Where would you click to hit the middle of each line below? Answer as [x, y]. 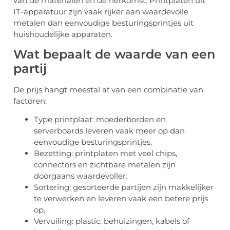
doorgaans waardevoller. [81, 176]
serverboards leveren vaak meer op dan [109, 131]
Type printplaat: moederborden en [100, 120]
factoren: [30, 101]
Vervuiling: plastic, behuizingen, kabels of [112, 221]
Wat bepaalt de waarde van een [114, 54]
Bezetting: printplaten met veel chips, [106, 154]
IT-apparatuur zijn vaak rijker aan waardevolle [101, 11]
